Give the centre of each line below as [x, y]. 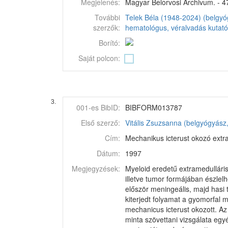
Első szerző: [101, 123]
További [107, 17]
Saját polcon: [99, 58]
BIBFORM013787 [154, 107]
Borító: [109, 43]
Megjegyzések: [96, 168]
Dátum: [108, 153]
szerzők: [107, 27]
